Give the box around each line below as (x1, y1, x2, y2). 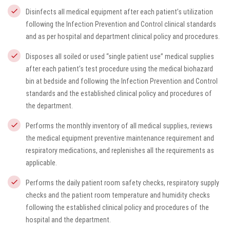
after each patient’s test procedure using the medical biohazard (26, 65, 213, 73)
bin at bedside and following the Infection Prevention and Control (26, 77, 218, 85)
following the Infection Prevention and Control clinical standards (26, 20, 216, 28)
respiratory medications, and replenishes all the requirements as (26, 146, 214, 155)
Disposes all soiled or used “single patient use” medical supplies (26, 52, 214, 61)
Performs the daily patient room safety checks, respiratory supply (26, 179, 219, 187)
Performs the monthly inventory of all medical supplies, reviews (26, 122, 213, 130)
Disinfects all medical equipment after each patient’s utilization (26, 8, 213, 16)
